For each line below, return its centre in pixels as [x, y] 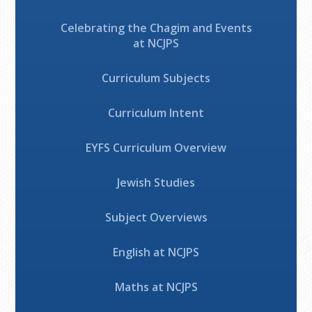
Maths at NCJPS [156, 287]
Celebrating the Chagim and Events [156, 28]
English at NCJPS [156, 252]
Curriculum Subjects [156, 78]
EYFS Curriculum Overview [156, 148]
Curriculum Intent [156, 113]
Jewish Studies [156, 183]
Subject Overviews [156, 218]
